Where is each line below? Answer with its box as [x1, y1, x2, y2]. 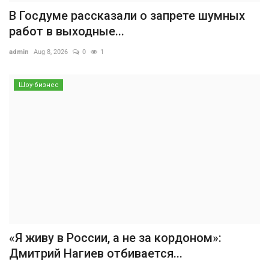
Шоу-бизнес [18, 80, 59, 89]
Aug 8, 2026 [34, 47, 68, 56]
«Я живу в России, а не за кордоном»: [9, 231, 222, 246]
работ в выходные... [9, 23, 124, 38]
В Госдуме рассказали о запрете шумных [9, 8, 245, 23]
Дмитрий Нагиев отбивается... [9, 246, 183, 261]
